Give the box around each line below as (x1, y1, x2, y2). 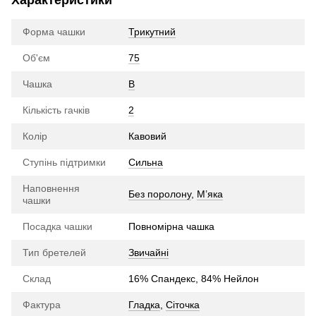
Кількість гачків (23, 104, 90, 116)
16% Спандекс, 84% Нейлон (128, 272, 259, 284)
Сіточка (166, 298, 200, 310)
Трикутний (128, 25, 176, 37)
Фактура (23, 298, 61, 310)
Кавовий (128, 130, 166, 142)
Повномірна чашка (128, 220, 214, 232)
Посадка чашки (23, 220, 92, 232)
